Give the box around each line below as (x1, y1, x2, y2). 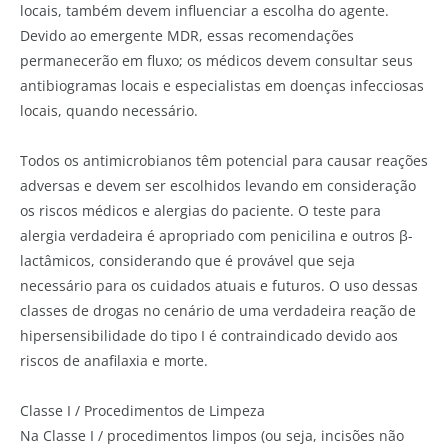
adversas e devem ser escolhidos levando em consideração (20, 176, 416, 196)
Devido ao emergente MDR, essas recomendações (20, 26, 354, 46)
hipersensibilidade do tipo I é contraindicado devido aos (20, 326, 398, 346)
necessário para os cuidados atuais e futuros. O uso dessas (20, 276, 418, 296)
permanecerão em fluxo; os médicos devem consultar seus (20, 51, 413, 71)
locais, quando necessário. (20, 101, 198, 121)
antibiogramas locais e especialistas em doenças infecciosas (20, 76, 424, 96)
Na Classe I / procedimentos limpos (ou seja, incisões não (20, 426, 404, 446)
